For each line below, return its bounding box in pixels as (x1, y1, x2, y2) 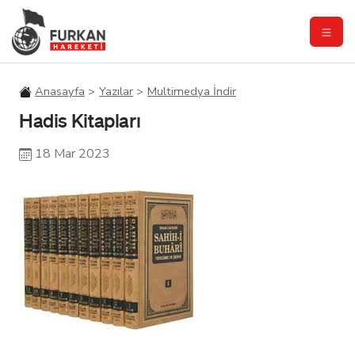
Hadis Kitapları (19, 109, 141, 132)
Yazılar (99, 83, 133, 99)
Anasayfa (35, 83, 85, 99)
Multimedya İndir (147, 83, 236, 99)
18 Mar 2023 (32, 145, 113, 162)
